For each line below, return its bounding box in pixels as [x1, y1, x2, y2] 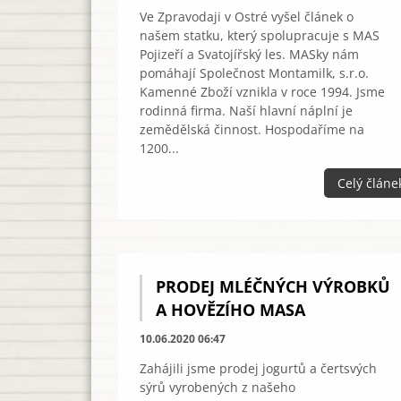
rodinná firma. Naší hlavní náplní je [140, 102, 353, 119]
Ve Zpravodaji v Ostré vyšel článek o [140, 8, 354, 25]
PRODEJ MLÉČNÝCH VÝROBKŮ [156, 275, 390, 297]
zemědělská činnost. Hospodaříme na [140, 121, 364, 138]
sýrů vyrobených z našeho [140, 378, 295, 396]
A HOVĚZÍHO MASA [156, 298, 305, 320]
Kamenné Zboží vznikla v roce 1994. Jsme [140, 83, 385, 100]
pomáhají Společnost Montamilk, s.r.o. [140, 64, 369, 81]
